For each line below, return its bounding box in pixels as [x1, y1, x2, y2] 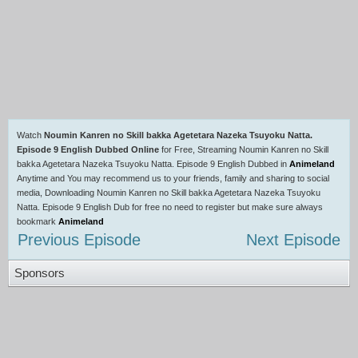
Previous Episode [18, 231, 141, 249]
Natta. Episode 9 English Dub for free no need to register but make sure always [17, 202, 323, 212]
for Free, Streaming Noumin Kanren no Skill [159, 145, 328, 154]
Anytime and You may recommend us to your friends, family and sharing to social [17, 173, 329, 183]
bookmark [17, 217, 58, 226]
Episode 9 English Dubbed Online [17, 145, 159, 154]
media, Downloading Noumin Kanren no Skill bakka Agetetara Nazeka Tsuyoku [17, 188, 320, 197]
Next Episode [246, 231, 340, 249]
